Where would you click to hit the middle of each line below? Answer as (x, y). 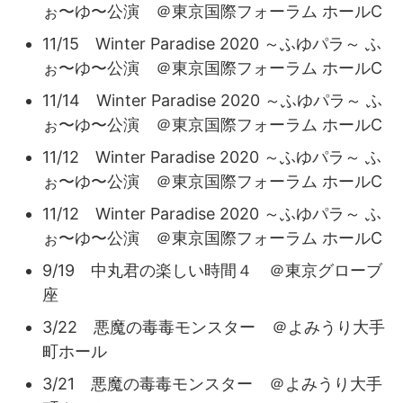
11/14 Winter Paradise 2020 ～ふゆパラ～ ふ (212, 100)
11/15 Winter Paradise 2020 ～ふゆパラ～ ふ (212, 43)
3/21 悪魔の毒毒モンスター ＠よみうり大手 (212, 383)
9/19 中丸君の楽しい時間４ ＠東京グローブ (212, 270)
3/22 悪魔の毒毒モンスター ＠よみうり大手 (214, 327)
